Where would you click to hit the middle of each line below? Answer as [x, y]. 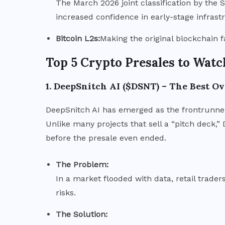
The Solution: [82, 214]
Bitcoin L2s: [78, 38]
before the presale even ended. [106, 138]
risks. [66, 192]
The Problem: [82, 164]
